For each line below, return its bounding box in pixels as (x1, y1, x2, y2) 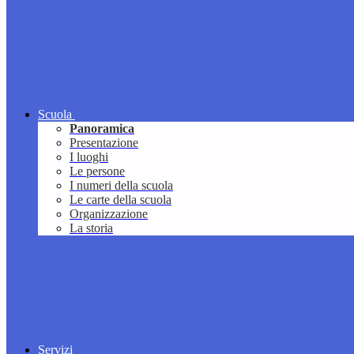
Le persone (70, 164, 125, 179)
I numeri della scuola (70, 179, 173, 193)
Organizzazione (70, 207, 148, 221)
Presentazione (70, 136, 138, 150)
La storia (70, 221, 113, 235)
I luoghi (70, 150, 108, 164)
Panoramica (70, 122, 134, 136)
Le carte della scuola (70, 193, 171, 207)
